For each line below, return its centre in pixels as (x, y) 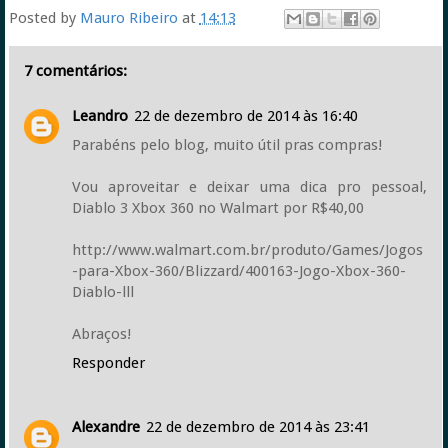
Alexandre (105, 426)
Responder (108, 363)
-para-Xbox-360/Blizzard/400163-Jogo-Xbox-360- (238, 271)
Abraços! (101, 334)
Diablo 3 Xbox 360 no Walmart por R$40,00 (217, 208)
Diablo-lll (102, 292)
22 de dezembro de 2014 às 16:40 (245, 116)
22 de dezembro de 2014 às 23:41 (257, 426)
